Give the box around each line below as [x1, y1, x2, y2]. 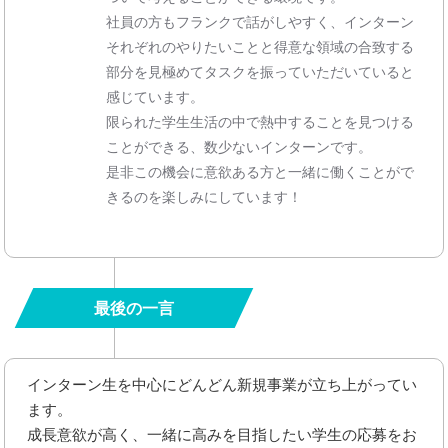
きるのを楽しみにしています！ [106, 188, 303, 205]
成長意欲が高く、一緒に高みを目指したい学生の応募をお [27, 426, 418, 444]
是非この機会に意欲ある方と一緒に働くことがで [106, 163, 415, 180]
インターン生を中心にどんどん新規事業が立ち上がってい [27, 376, 418, 394]
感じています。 [106, 88, 205, 105]
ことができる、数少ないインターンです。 [106, 138, 373, 155]
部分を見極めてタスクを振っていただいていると [106, 63, 415, 80]
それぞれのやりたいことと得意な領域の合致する [106, 38, 415, 55]
